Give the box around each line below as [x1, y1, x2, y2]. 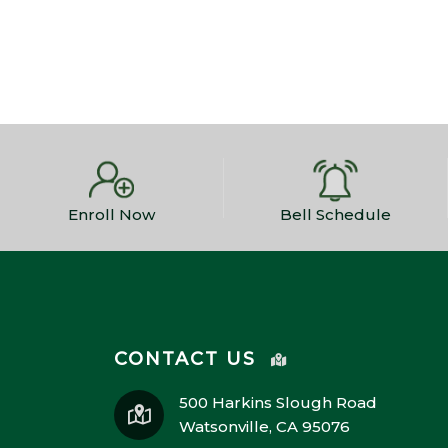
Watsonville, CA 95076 [179, 417, 350, 437]
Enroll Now [68, 204, 155, 224]
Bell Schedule [280, 204, 391, 224]
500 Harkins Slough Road [179, 393, 377, 413]
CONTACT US [114, 348, 256, 371]
